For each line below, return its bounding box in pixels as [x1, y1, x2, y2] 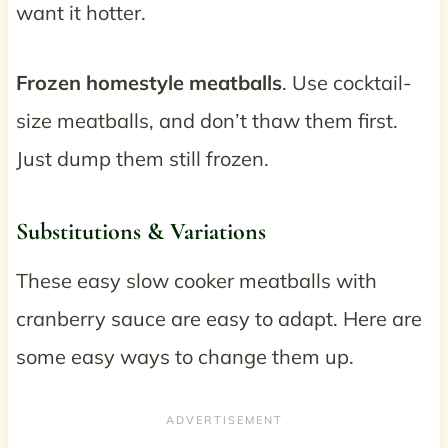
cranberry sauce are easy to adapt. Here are [15, 305, 422, 331]
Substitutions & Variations [15, 216, 266, 246]
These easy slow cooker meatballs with [15, 267, 377, 293]
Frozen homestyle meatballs [15, 69, 282, 95]
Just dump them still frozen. [15, 145, 269, 171]
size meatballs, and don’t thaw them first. [15, 107, 398, 133]
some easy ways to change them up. [15, 343, 359, 369]
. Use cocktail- [281, 69, 412, 95]
